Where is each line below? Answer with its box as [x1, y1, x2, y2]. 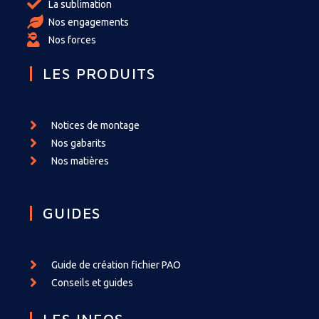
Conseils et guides [51, 276, 133, 288]
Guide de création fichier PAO [51, 258, 181, 271]
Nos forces [48, 33, 96, 46]
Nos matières [51, 155, 109, 167]
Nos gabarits [51, 137, 106, 149]
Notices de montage [51, 119, 140, 131]
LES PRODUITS [43, 64, 156, 82]
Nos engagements [48, 16, 129, 28]
